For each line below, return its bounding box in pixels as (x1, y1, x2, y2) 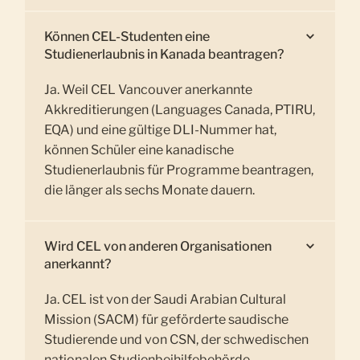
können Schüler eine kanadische (44, 142, 235, 158)
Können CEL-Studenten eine (44, 29, 211, 45)
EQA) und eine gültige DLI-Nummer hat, (44, 122, 277, 138)
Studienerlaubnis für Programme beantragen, (44, 162, 314, 178)
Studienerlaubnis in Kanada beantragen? (44, 47, 284, 63)
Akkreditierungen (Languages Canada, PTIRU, (44, 102, 316, 118)
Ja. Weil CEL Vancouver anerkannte (44, 82, 253, 98)
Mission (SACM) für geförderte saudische (44, 311, 289, 327)
